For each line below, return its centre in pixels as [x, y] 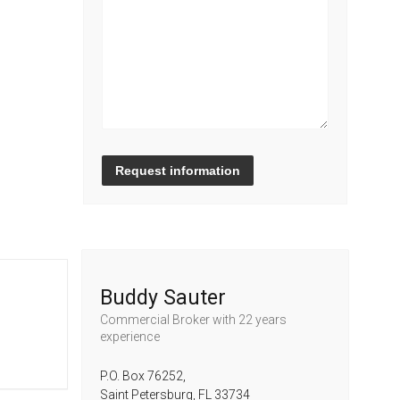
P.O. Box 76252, [143, 376]
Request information [178, 171]
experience [130, 337]
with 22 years [250, 320]
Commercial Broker [156, 320]
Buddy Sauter [163, 298]
